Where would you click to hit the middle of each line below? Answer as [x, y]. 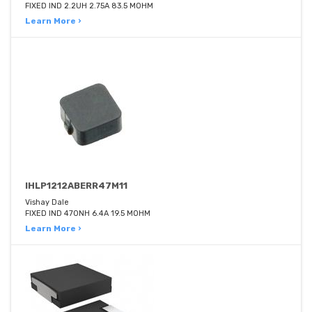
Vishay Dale [47, 203]
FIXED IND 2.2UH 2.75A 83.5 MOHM [89, 6]
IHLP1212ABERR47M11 [76, 186]
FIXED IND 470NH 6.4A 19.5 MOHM [88, 214]
